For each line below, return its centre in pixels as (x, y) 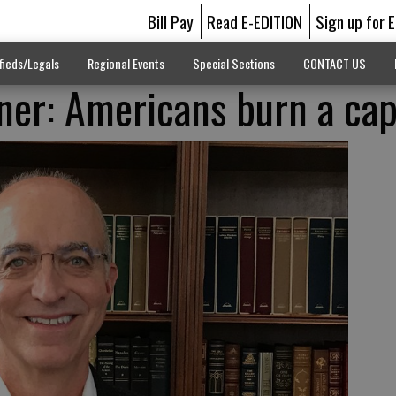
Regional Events (126, 63)
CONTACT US (334, 63)
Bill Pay (170, 21)
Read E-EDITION (254, 21)
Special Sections (233, 63)
